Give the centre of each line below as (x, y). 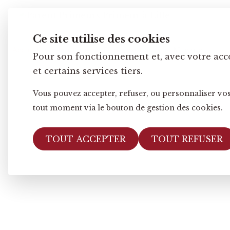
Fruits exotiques (132, 50)
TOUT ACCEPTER (86, 139)
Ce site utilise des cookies (101, 39)
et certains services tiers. (88, 71)
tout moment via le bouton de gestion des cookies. (128, 108)
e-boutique (71, 50)
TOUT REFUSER (187, 139)
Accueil (26, 50)
